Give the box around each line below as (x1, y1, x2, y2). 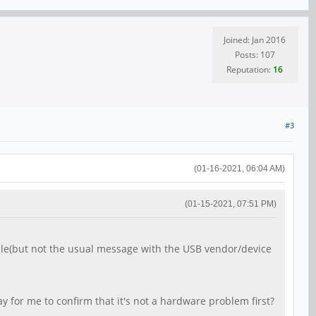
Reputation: (226, 63, 273, 76)
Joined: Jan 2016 (224, 34, 286, 47)
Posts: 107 (234, 49, 275, 61)
